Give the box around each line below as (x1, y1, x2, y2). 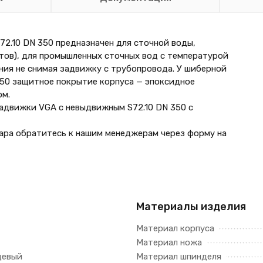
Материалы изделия (136, 200, 246, 213)
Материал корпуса (136, 223, 214, 234)
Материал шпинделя (136, 251, 221, 262)
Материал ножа (136, 237, 202, 248)
